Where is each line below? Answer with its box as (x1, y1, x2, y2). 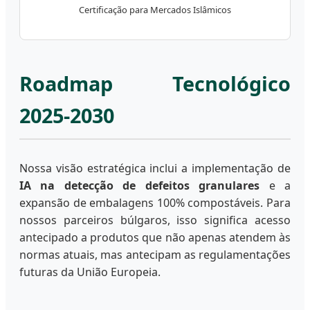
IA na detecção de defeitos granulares (19, 177, 260, 193)
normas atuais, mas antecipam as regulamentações (19, 246, 291, 262)
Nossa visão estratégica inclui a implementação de (19, 160, 291, 176)
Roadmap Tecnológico (19, 69, 291, 97)
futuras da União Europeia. (19, 264, 161, 280)
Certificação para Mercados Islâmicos (79, 3, 231, 17)
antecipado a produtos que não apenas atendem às (19, 229, 291, 245)
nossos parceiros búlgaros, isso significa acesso (19, 212, 291, 228)
